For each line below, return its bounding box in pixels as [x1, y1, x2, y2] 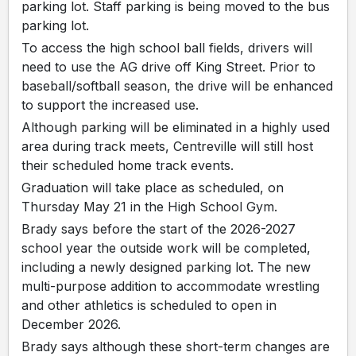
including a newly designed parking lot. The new [21, 258, 311, 275]
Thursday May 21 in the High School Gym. [21, 198, 277, 215]
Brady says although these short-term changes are [21, 338, 330, 354]
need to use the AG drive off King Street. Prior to [21, 58, 315, 75]
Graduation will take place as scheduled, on [21, 179, 284, 195]
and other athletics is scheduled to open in [21, 296, 277, 313]
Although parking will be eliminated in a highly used [21, 118, 330, 135]
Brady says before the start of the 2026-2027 [21, 220, 296, 237]
